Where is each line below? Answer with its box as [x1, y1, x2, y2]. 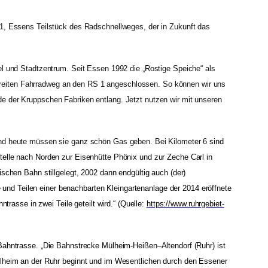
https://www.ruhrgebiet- [146, 199, 224, 208]
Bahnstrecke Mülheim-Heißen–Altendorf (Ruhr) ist [56, 240, 226, 250]
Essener [199, 256, 227, 266]
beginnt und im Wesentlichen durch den [62, 256, 199, 266]
